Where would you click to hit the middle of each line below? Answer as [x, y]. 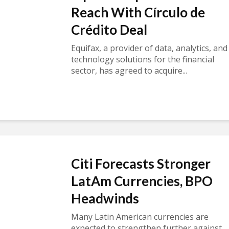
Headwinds [105, 199]
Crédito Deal [109, 30]
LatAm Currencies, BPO [142, 181]
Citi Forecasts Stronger [141, 164]
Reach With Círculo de [138, 13]
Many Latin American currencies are [140, 217]
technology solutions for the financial [143, 60]
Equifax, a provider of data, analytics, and [149, 48]
